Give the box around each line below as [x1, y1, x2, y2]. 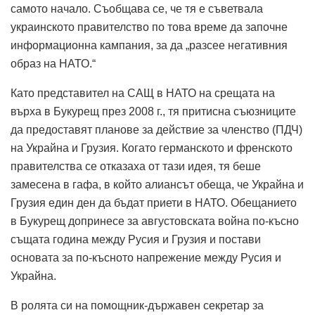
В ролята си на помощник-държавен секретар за [11, 300, 264, 312]
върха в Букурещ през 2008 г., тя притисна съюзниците [11, 105, 296, 118]
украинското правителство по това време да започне [11, 21, 288, 34]
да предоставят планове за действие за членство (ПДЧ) [11, 124, 302, 136]
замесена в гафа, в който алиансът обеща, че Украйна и [11, 179, 304, 191]
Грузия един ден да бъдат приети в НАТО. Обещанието [11, 197, 297, 210]
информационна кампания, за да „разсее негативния [11, 39, 288, 52]
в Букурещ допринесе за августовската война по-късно [11, 215, 299, 228]
